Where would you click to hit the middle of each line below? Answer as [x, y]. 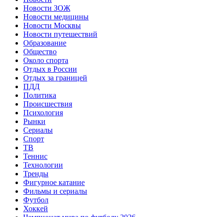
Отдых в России [50, 69]
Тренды [36, 173]
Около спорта [46, 60]
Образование [45, 43]
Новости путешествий [60, 34]
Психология [43, 112]
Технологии [43, 165]
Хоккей [36, 208]
